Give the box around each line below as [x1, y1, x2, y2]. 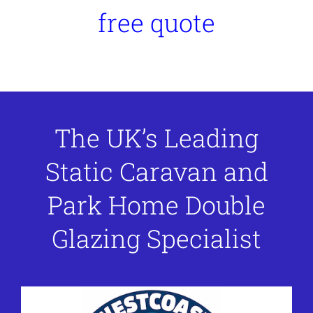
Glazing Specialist [52, 221, 261, 256]
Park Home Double [48, 188, 265, 222]
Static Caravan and [45, 154, 268, 189]
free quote [98, 6, 215, 40]
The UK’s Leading [54, 121, 259, 155]
